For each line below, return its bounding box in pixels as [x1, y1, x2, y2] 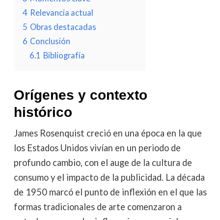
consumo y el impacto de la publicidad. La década [13, 172, 205, 183]
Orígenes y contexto [13, 87, 147, 103]
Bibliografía [43, 51, 85, 60]
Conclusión [29, 36, 70, 46]
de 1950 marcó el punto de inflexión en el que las [13, 187, 207, 197]
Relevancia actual [29, 8, 93, 17]
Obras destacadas [29, 22, 96, 31]
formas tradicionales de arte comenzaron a [13, 201, 182, 212]
